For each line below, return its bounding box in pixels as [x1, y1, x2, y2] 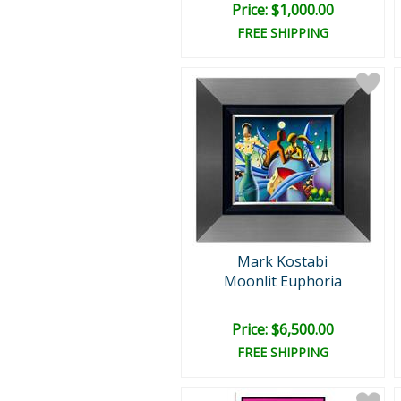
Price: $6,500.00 [231, 320, 334, 339]
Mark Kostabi [237, 252, 328, 271]
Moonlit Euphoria [223, 271, 342, 291]
